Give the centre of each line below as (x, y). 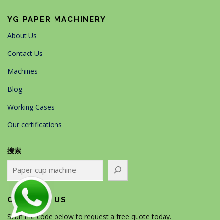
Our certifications (35, 124)
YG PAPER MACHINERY (57, 19)
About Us (22, 36)
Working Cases (31, 107)
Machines (23, 71)
